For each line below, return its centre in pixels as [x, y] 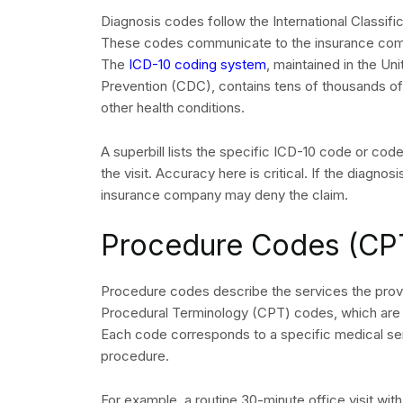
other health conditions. [173, 108]
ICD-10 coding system [196, 65]
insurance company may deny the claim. [224, 195]
